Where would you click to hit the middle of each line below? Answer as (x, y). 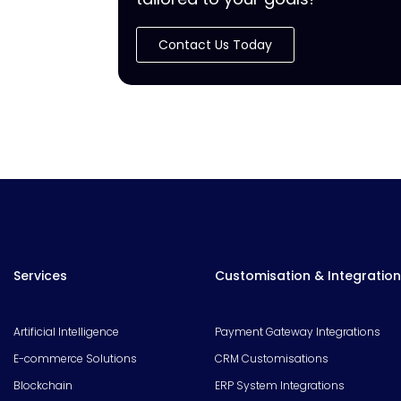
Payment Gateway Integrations (298, 331)
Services (40, 275)
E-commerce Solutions (75, 358)
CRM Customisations (272, 358)
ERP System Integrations (280, 385)
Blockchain (43, 385)
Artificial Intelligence (66, 331)
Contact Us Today (215, 44)
